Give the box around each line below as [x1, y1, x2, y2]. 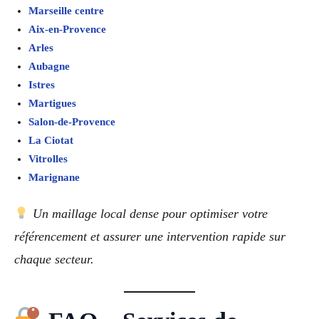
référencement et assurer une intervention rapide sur [14, 229, 286, 244]
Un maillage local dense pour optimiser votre [32, 206, 268, 221]
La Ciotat [28, 135, 73, 147]
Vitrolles [28, 153, 68, 165]
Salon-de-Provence [28, 116, 115, 128]
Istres [28, 79, 55, 91]
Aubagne [28, 61, 70, 73]
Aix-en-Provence [28, 23, 106, 36]
